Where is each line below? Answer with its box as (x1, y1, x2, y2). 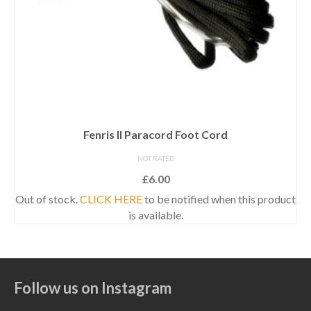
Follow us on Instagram (14, 278, 171, 297)
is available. (128, 208, 183, 221)
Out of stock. (15, 192, 80, 205)
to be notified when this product (142, 192, 296, 205)
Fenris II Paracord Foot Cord (83, 127, 228, 141)
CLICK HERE (80, 192, 142, 205)
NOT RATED (137, 153, 174, 162)
